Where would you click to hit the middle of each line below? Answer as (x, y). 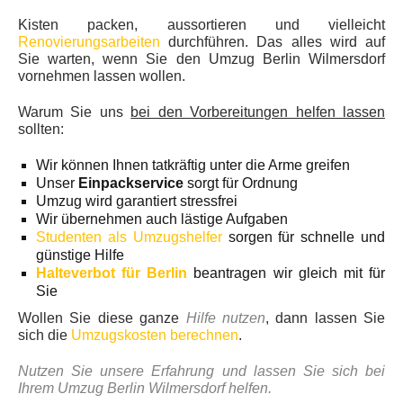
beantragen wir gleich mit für (287, 273)
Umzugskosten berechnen (155, 335)
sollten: (41, 129)
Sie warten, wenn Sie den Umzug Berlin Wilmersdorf (201, 58)
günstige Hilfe (80, 255)
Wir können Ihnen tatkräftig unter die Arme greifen (193, 165)
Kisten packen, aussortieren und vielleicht (201, 24)
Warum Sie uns (75, 112)
